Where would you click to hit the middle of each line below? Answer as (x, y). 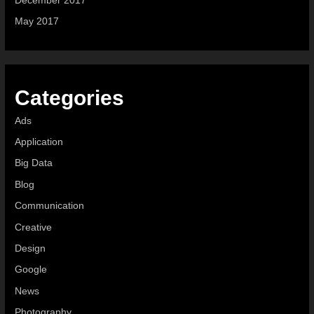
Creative (34, 227)
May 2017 (37, 22)
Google (31, 270)
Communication (50, 206)
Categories (70, 97)
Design (30, 249)
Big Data (34, 163)
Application (39, 142)
